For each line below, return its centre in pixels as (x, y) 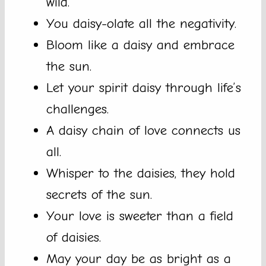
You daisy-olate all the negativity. (141, 24)
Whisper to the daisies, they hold (141, 173)
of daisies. (74, 237)
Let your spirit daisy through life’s (144, 88)
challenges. (77, 109)
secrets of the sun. (99, 195)
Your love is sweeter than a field (140, 216)
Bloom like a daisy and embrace (140, 45)
